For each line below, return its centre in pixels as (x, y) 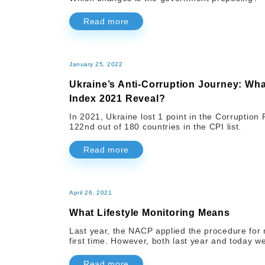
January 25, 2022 (96, 64)
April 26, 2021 (91, 193)
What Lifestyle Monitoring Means (150, 213)
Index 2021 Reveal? (117, 99)
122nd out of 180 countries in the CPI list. (156, 127)
